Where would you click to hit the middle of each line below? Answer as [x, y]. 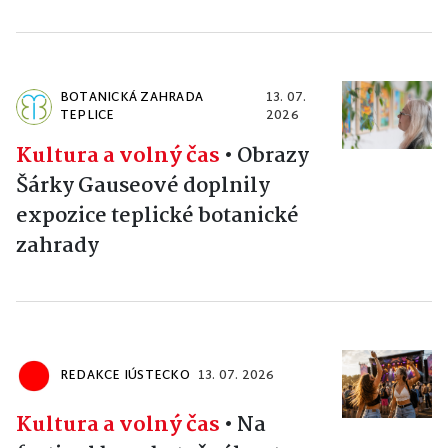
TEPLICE [87, 115]
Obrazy [273, 155]
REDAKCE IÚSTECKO [125, 375]
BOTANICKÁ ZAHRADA [132, 97]
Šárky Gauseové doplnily [143, 185]
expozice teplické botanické [157, 215]
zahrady [57, 245]
